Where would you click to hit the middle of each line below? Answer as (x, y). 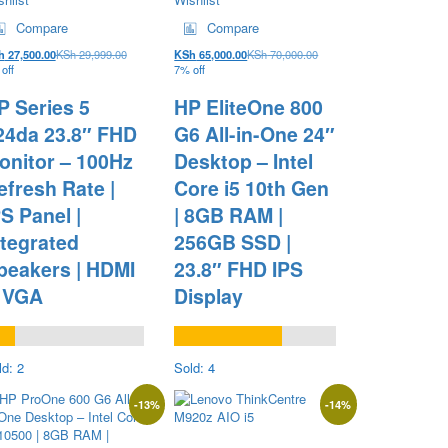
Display (209, 295)
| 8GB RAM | (229, 214)
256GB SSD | (233, 241)
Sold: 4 (195, 367)
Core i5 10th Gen (252, 187)
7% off (190, 69)
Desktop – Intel (244, 160)
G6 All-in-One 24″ (255, 133)
